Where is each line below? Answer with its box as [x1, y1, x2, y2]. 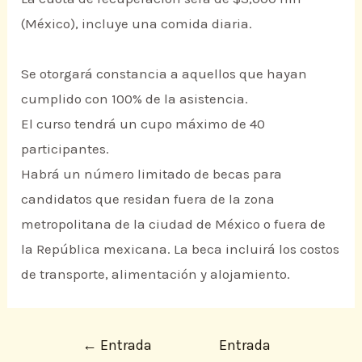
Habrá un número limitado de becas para [21, 166, 283, 183]
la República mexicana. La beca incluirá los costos [21, 241, 340, 258]
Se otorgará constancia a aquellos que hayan [21, 65, 308, 82]
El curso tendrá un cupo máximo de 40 [21, 116, 266, 133]
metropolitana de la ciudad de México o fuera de [21, 216, 326, 233]
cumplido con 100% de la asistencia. [21, 90, 249, 107]
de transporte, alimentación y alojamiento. [21, 266, 291, 283]
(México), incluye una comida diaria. [21, 15, 253, 32]
